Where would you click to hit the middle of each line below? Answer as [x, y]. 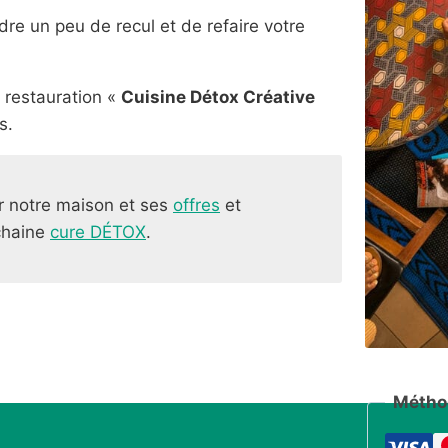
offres [196, 204]
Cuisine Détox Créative [218, 96]
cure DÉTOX [98, 231]
